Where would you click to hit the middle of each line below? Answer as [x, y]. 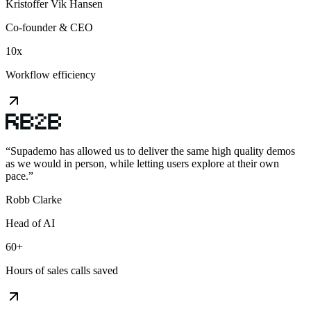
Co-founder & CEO [49, 27]
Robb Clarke [34, 199]
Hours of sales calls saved [62, 270]
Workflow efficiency [51, 74]
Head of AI [30, 223]
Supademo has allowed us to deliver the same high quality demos [153, 151]
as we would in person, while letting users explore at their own [142, 163]
